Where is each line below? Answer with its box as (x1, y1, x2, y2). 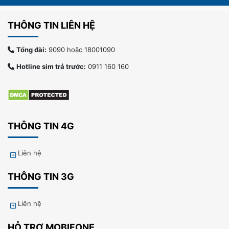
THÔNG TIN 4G (8, 120, 74, 131)
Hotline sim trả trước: (16, 62, 86, 71)
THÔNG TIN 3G (8, 171, 74, 182)
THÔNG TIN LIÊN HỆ (8, 19, 95, 31)
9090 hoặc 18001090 (47, 45, 115, 54)
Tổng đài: (16, 45, 47, 54)
